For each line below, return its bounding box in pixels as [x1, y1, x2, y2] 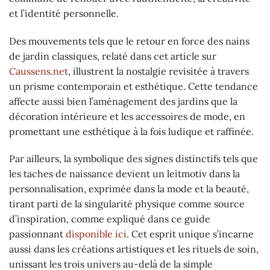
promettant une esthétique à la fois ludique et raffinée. [9, 125, 254, 137]
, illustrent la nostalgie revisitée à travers [68, 64, 249, 77]
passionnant [9, 228, 66, 240]
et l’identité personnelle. [9, 7, 119, 19]
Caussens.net [9, 64, 68, 77]
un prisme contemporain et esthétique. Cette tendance [9, 80, 258, 92]
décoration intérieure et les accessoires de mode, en [9, 110, 245, 122]
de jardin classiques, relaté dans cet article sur [9, 49, 216, 62]
